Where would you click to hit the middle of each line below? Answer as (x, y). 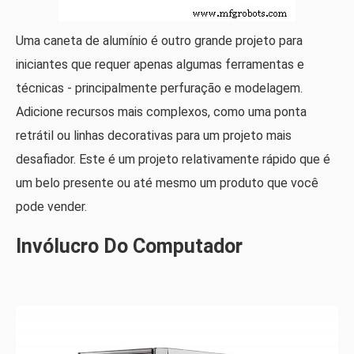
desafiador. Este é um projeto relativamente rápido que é (173, 160)
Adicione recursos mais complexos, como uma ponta (161, 112)
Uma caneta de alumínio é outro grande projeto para (159, 41)
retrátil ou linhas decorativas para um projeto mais (154, 136)
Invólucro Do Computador (129, 247)
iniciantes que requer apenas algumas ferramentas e (160, 65)
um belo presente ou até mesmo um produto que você (167, 183)
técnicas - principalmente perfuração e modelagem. (159, 88)
